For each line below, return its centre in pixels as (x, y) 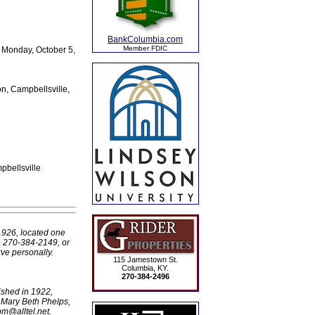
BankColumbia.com (145, 39)
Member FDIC (145, 48)
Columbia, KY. (145, 268)
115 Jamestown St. (145, 259)
